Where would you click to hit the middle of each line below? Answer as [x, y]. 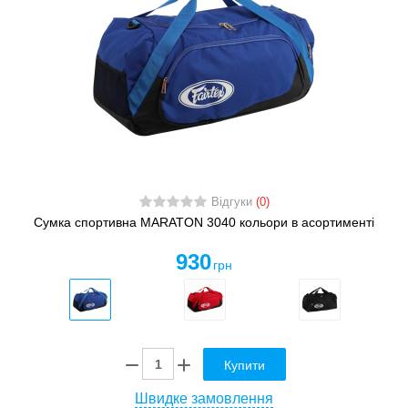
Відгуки [233, 203]
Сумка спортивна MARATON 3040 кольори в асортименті [204, 223]
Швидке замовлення [204, 398]
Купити [245, 365]
